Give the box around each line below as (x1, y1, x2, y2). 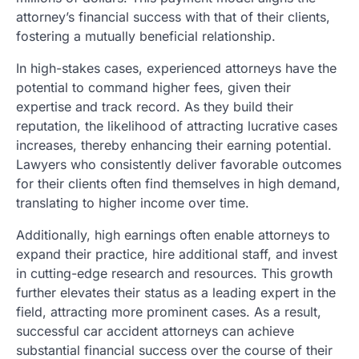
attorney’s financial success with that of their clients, (16, 9, 330, 26)
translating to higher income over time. (16, 195, 249, 212)
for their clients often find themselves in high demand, (16, 175, 341, 192)
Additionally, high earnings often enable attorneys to (16, 227, 330, 244)
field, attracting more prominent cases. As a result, (16, 304, 321, 321)
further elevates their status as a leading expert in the (16, 284, 336, 301)
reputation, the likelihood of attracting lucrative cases (16, 118, 337, 135)
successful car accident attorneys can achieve (16, 323, 294, 340)
